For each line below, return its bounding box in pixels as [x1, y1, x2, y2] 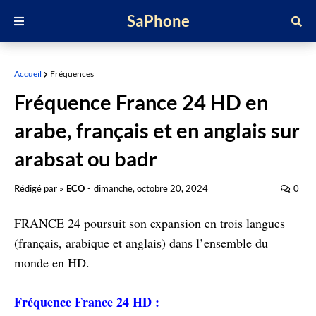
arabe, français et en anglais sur [14, 118, 300, 142]
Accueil [14, 68, 42, 79]
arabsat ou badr [14, 146, 157, 171]
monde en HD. [14, 254, 90, 271]
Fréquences [50, 68, 94, 79]
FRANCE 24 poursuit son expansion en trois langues [14, 214, 285, 231]
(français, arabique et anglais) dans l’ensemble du [14, 234, 268, 251]
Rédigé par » [14, 183, 63, 194]
